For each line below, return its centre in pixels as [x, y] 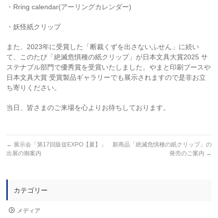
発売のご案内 [187, 154]
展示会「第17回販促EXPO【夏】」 [60, 145]
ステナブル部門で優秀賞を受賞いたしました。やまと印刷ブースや [109, 67]
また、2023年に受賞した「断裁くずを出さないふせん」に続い [103, 47]
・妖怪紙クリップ [34, 27]
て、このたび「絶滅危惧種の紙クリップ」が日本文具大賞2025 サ [107, 57]
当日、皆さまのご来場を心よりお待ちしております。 [88, 108]
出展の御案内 [24, 154]
